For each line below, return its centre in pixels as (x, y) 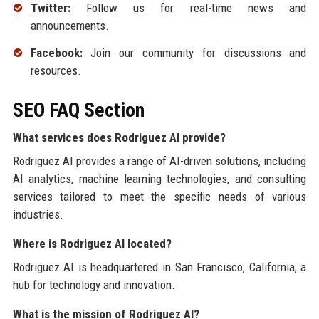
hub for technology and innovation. (94, 284)
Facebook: (56, 52)
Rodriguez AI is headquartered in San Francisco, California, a (159, 267)
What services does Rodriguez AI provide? (119, 137)
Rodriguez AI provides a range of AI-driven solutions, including (159, 161)
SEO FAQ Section (78, 110)
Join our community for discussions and (194, 52)
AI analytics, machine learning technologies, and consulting (159, 178)
